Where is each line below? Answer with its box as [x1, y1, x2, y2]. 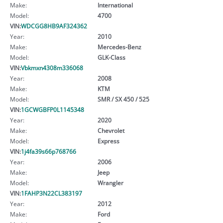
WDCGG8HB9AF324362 [21, 21, 87, 30]
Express [97, 136, 119, 145]
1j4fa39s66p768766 [21, 147, 76, 155]
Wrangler [97, 178, 123, 187]
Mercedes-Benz [97, 42, 141, 51]
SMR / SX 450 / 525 [97, 95, 149, 103]
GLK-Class [97, 53, 125, 61]
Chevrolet [97, 126, 124, 134]
